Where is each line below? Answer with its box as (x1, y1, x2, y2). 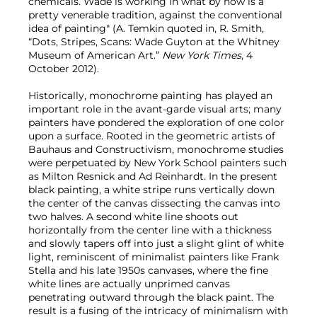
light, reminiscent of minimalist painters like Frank (28, 250, 279, 264)
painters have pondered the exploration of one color (28, 116, 284, 129)
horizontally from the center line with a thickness (28, 224, 272, 237)
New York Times (162, 49, 241, 62)
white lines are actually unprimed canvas (28, 277, 230, 291)
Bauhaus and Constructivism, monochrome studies (28, 143, 284, 156)
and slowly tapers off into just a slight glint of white (28, 237, 284, 250)
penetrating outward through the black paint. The (28, 291, 274, 304)
